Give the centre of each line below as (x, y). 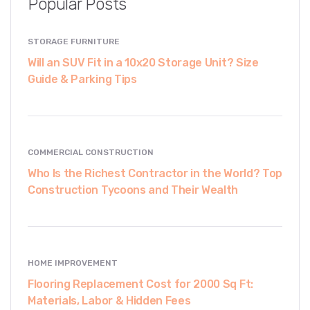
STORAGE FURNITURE (74, 41)
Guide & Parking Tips (82, 79)
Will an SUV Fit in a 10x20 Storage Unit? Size (143, 62)
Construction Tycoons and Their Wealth (133, 190)
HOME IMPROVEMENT (73, 263)
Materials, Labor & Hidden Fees (109, 300)
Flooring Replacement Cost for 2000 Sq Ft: (140, 284)
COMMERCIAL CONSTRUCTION (91, 152)
